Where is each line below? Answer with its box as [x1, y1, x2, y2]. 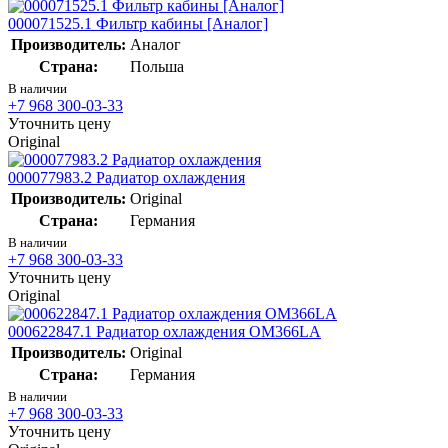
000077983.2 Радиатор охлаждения [8, 168, 245, 186]
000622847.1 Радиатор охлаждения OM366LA [8, 322, 321, 340]
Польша [130, 57, 184, 75]
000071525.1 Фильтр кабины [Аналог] [8, 14, 268, 32]
